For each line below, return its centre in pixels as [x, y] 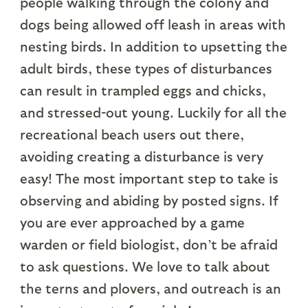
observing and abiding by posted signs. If [149, 200]
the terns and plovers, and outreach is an [150, 288]
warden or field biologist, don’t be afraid [148, 244]
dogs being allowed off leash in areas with [153, 24]
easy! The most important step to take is [149, 178]
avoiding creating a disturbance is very [141, 156]
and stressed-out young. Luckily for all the [153, 112]
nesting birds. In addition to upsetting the [153, 46]
